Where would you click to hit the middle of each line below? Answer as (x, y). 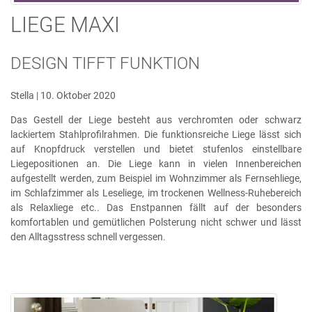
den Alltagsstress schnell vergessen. (88, 237)
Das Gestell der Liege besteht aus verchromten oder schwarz (156, 120)
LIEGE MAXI (65, 25)
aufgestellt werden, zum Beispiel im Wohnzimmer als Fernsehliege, (156, 179)
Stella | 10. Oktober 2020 (63, 96)
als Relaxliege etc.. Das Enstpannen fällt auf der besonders (156, 208)
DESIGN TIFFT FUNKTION (105, 64)
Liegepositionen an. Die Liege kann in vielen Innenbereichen (156, 164)
